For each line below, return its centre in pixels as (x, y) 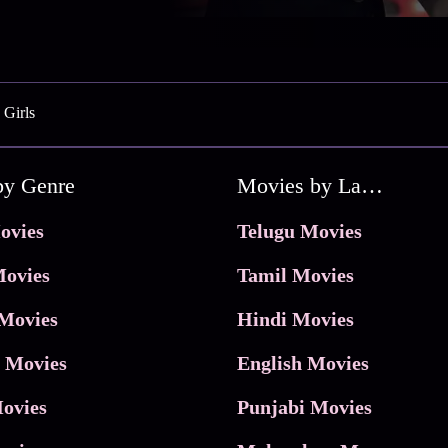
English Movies (302, 362)
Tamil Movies (295, 274)
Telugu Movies (299, 230)
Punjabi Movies (304, 406)
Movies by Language (371, 185)
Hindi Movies (295, 318)
